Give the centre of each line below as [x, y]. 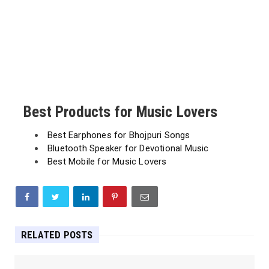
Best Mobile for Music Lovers [107, 162]
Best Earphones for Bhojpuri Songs [119, 135]
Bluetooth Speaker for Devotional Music [128, 149]
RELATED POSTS [57, 235]
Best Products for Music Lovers [120, 112]
